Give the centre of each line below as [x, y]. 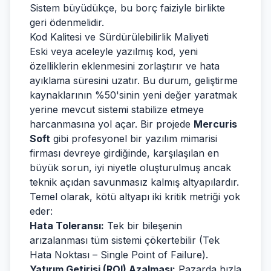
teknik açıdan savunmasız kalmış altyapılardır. [134, 182]
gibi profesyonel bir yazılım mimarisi [134, 139]
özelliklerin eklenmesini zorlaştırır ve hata [125, 66]
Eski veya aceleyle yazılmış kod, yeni [114, 51]
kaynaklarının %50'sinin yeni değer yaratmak [133, 95]
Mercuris [215, 124]
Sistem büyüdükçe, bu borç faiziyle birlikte [127, 8]
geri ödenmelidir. [67, 22]
